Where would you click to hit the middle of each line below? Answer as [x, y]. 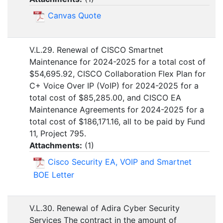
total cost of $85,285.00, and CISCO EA [105, 98]
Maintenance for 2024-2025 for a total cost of [117, 62]
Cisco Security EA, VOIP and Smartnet [120, 162]
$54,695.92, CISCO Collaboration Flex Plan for [117, 74]
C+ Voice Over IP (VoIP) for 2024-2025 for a [114, 86]
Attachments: [56, 146]
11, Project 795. [58, 134]
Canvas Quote [74, 16]
